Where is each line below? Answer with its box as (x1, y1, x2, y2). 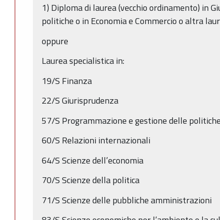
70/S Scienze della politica (42, 173, 139, 187)
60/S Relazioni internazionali (42, 134, 150, 147)
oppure (42, 34, 70, 48)
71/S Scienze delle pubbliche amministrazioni (42, 193, 212, 207)
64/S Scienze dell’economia (42, 153, 143, 167)
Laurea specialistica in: (42, 54, 124, 68)
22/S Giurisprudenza (42, 94, 118, 108)
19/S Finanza (42, 74, 92, 87)
